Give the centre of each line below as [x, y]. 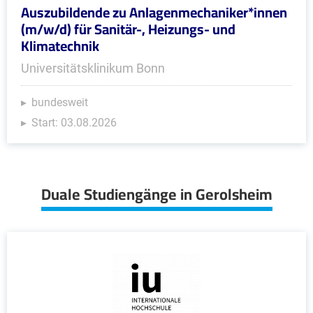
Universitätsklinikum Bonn [93, 68]
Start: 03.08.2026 [74, 123]
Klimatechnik [60, 46]
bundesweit [60, 102]
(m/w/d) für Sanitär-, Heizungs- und [128, 29]
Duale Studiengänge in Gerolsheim [156, 194]
